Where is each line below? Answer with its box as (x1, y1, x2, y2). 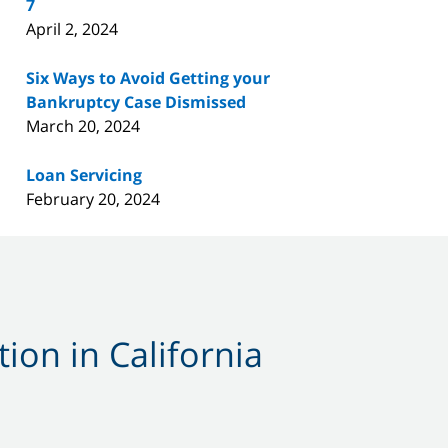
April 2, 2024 (26, 17, 118, 40)
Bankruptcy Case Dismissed (26, 90, 246, 113)
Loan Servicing (26, 163, 142, 186)
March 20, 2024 (26, 114, 140, 137)
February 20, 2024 (26, 187, 160, 210)
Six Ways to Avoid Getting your (26, 66, 270, 89)
